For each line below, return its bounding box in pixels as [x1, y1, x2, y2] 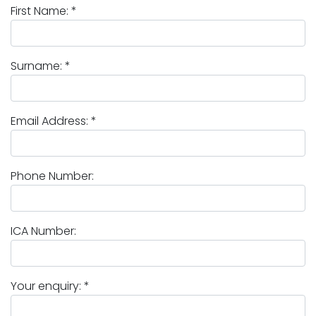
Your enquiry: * [11, 278, 90, 294]
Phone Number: [11, 168, 94, 184]
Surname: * [11, 58, 71, 74]
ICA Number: [11, 223, 76, 239]
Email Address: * [11, 113, 97, 129]
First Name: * [11, 3, 77, 19]
